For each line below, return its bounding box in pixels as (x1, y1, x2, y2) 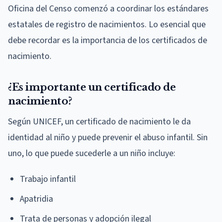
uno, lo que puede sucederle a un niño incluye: (8, 147, 175, 160)
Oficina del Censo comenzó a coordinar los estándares (8, 2, 209, 15)
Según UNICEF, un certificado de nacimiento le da (8, 115, 191, 128)
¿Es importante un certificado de (8, 81, 175, 93)
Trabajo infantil (20, 172, 76, 185)
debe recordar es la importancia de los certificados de (8, 34, 207, 47)
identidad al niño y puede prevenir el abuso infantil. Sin (8, 131, 208, 144)
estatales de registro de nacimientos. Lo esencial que (8, 18, 206, 31)
